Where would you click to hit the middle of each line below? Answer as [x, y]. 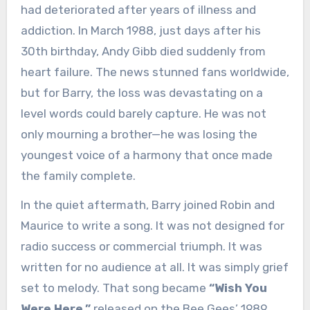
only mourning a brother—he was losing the [139, 134]
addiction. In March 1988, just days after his [140, 30]
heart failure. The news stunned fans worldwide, [155, 72]
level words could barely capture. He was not [143, 113]
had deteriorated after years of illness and [138, 9]
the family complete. [78, 175]
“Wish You [238, 288]
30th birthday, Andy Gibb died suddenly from [143, 51]
